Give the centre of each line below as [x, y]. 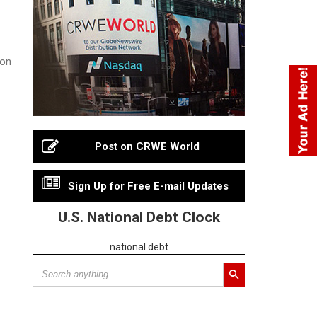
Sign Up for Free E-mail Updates [148, 186]
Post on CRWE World [147, 146]
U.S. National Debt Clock [139, 217]
